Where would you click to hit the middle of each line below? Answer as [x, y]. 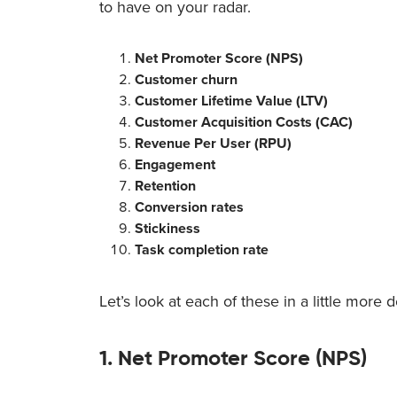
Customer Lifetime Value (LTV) [231, 101]
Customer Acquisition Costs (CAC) [244, 123]
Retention [165, 187]
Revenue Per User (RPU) [215, 144]
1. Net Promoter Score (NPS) [233, 358]
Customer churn [188, 80]
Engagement [177, 165]
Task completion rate [202, 250]
